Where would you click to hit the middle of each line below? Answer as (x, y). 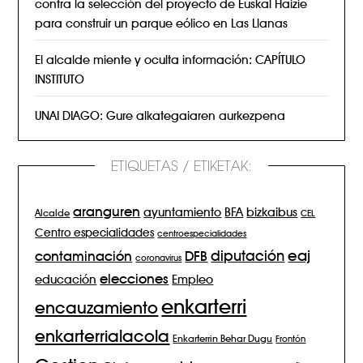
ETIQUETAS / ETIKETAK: (181, 167)
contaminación (84, 254)
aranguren (107, 210)
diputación (248, 254)
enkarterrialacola (102, 334)
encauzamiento (97, 305)
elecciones (135, 277)
